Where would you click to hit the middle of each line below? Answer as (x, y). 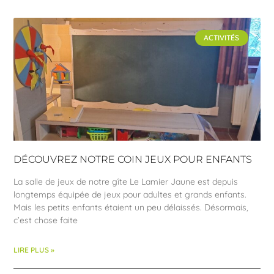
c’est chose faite (46, 220)
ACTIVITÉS (222, 37)
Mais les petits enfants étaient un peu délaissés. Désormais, (131, 208)
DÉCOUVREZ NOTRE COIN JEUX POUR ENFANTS (133, 160)
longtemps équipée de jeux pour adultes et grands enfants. (130, 195)
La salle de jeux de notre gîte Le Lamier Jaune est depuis (126, 182)
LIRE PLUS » (34, 250)
